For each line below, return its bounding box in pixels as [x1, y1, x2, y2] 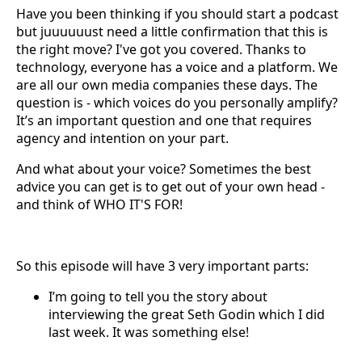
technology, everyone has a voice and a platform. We [16, 58, 338, 76]
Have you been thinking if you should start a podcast [16, 5, 339, 23]
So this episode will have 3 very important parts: [16, 257, 309, 275]
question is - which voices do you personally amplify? [16, 94, 338, 112]
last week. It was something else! [48, 323, 249, 341]
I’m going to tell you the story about [48, 288, 267, 305]
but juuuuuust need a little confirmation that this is [16, 23, 328, 40]
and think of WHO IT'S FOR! [16, 196, 183, 213]
